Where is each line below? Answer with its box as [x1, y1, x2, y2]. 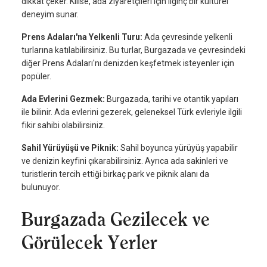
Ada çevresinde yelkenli [144, 32, 232, 42]
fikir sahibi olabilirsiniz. [21, 120, 105, 131]
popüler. [21, 72, 51, 82]
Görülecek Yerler [21, 232, 157, 254]
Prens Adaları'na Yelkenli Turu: [21, 32, 144, 42]
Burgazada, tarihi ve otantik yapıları [107, 94, 238, 104]
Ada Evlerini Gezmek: [21, 94, 107, 104]
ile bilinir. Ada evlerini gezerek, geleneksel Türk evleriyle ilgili [21, 107, 242, 117]
